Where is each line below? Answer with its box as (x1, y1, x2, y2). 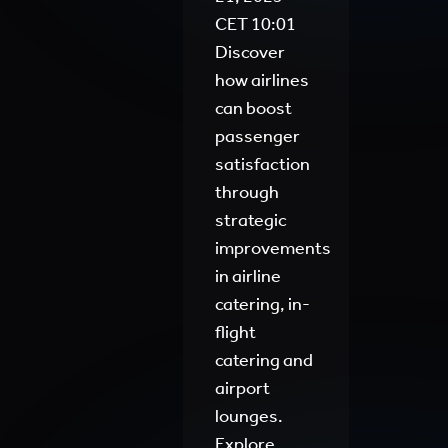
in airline (214, 265, 281, 287)
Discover (214, 41, 285, 63)
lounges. (214, 405, 283, 427)
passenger (214, 125, 300, 147)
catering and (214, 349, 313, 371)
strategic (214, 209, 287, 231)
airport (214, 377, 270, 399)
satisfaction (214, 153, 310, 175)
